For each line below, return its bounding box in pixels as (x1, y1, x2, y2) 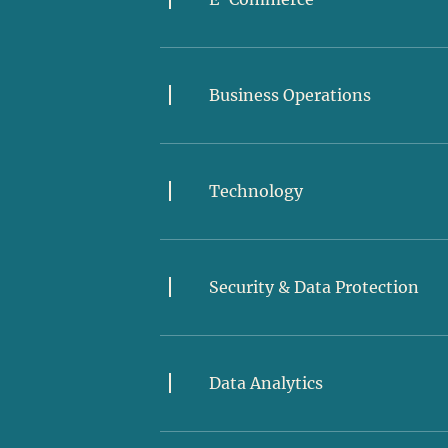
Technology (208, 180, 303, 201)
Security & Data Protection (208, 276, 419, 297)
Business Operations (208, 84, 371, 105)
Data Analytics (208, 372, 323, 393)
